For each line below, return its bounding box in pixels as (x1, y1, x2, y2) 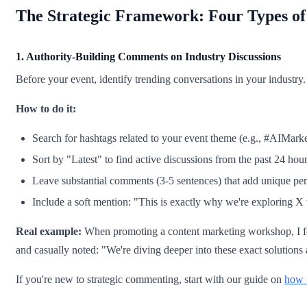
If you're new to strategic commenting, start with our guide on (16, 273, 284, 286)
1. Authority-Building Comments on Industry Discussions (16, 51, 281, 63)
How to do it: (16, 103, 76, 115)
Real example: (16, 225, 82, 238)
